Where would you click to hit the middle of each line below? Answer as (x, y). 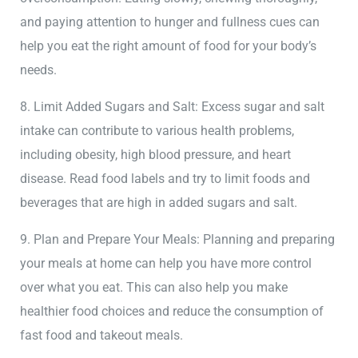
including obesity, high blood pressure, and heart (156, 155)
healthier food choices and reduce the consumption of (172, 312)
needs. (39, 70)
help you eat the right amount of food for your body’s (169, 46)
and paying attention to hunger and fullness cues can (170, 22)
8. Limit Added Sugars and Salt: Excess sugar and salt (173, 107)
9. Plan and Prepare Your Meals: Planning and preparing (178, 240)
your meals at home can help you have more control (166, 264)
